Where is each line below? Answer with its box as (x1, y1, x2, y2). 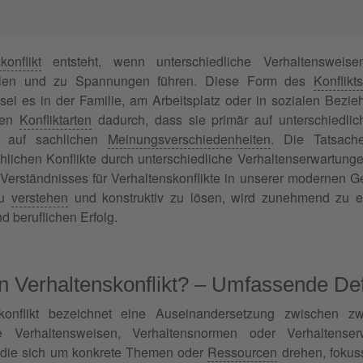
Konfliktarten (19, 109, 92, 129)
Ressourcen (207, 342, 278, 361)
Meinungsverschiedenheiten (108, 129, 271, 148)
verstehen (11, 187, 68, 207)
